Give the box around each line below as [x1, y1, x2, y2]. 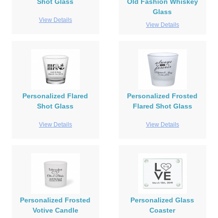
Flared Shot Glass [132, 102, 192, 110]
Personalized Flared [22, 92, 89, 100]
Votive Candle [32, 206, 78, 215]
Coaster [149, 206, 176, 215]
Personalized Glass [130, 196, 195, 204]
